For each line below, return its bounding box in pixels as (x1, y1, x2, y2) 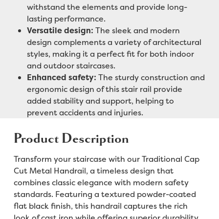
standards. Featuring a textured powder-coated (13, 188, 196, 199)
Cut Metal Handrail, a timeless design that (13, 165, 174, 176)
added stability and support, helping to (26, 95, 174, 106)
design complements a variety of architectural (26, 36, 201, 47)
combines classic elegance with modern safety (13, 176, 189, 188)
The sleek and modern (93, 24, 180, 36)
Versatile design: (26, 24, 93, 36)
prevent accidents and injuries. (26, 107, 143, 118)
